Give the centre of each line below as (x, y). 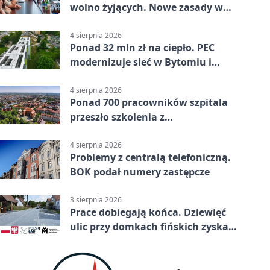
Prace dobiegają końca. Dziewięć (148, 212)
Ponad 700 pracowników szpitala (149, 103)
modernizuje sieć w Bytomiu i (141, 62)
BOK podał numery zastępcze (140, 172)
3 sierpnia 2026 (96, 200)
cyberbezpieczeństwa (121, 132)
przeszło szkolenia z (117, 117)
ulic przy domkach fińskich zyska (149, 227)
